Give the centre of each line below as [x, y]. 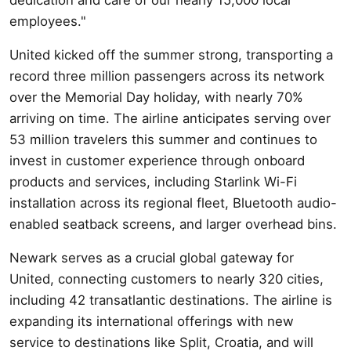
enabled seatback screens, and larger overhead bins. [173, 224]
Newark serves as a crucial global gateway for [152, 257]
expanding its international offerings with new [152, 321]
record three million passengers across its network [167, 76]
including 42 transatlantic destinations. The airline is [171, 300]
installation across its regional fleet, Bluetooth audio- [173, 203]
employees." [48, 21]
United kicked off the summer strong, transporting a [171, 54]
